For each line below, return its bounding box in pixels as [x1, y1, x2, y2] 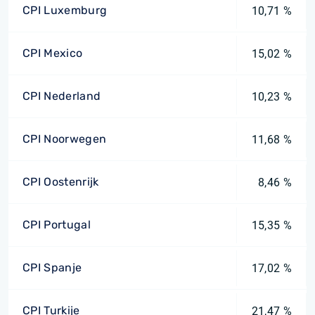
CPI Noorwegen [22, 132, 107, 146]
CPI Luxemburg [22, 4, 108, 17]
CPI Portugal [22, 218, 91, 231]
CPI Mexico [22, 46, 83, 60]
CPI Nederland [22, 89, 101, 103]
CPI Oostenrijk [22, 175, 99, 188]
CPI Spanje [22, 261, 82, 274]
